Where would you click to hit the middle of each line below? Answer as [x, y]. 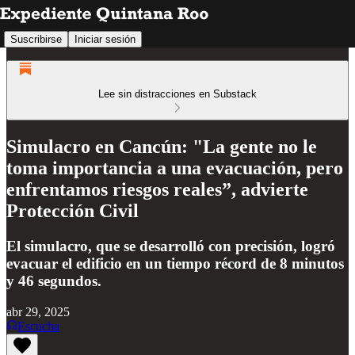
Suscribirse [36, 39]
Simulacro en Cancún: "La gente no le [162, 146]
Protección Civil [73, 210]
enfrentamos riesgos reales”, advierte [157, 189]
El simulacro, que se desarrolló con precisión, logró [171, 246]
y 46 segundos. [54, 281]
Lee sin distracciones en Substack [177, 94]
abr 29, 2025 [38, 311]
